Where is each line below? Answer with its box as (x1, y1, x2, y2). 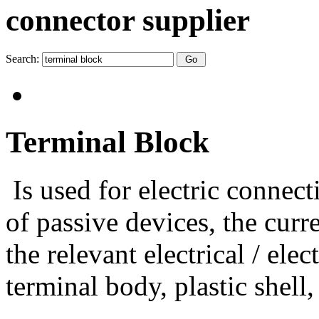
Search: (6, 52, 42, 65)
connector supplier (6, 3, 250, 37)
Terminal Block (6, 125, 209, 159)
